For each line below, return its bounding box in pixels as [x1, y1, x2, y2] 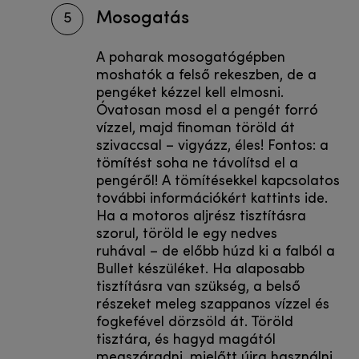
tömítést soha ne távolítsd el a [96, 157, 298, 171]
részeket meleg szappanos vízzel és [96, 298, 329, 313]
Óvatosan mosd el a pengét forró [96, 104, 318, 119]
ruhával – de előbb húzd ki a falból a [96, 245, 335, 260]
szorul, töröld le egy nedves [96, 228, 277, 242]
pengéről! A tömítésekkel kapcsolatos [96, 175, 340, 189]
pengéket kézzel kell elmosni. [96, 87, 284, 101]
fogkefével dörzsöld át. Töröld [96, 316, 293, 330]
